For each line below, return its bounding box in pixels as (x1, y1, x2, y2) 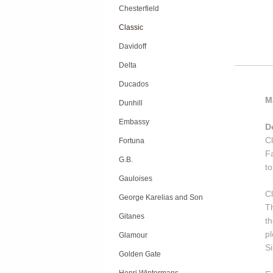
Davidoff (119, 42, 146, 51)
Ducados (119, 80, 149, 88)
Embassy (119, 118, 149, 126)
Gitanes (119, 212, 144, 221)
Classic (119, 23, 143, 32)
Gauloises (119, 174, 152, 183)
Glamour (119, 231, 147, 239)
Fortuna (119, 136, 144, 145)
